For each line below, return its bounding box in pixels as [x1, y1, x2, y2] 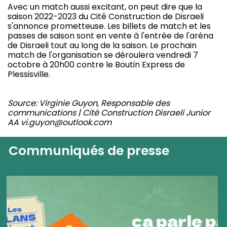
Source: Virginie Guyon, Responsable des [8, 97, 170, 109]
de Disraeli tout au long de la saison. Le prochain [8, 39, 197, 51]
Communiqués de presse [9, 142, 170, 160]
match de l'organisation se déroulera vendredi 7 [8, 49, 198, 61]
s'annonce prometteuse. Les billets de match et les [8, 20, 211, 32]
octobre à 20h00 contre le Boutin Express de [8, 58, 185, 70]
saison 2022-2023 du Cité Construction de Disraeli [8, 10, 204, 22]
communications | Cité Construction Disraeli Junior [8, 106, 210, 119]
